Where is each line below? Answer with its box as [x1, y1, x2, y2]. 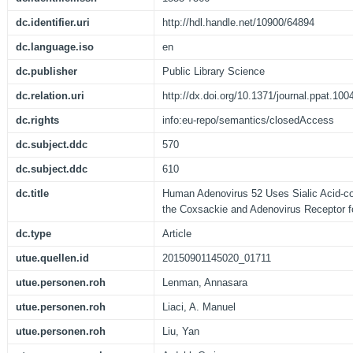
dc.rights [16, 114, 59, 127]
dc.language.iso [16, 41, 94, 54]
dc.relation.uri [16, 90, 84, 102]
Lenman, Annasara [162, 277, 247, 289]
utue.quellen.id [16, 252, 89, 265]
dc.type [16, 228, 51, 240]
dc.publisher [16, 65, 77, 78]
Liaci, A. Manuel [162, 301, 236, 314]
